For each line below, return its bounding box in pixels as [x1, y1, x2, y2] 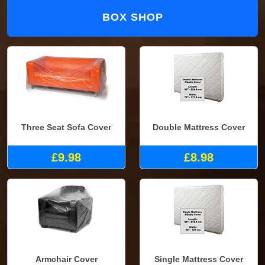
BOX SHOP [102, 11, 163, 24]
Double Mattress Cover [153, 122, 245, 132]
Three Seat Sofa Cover [21, 122, 111, 132]
